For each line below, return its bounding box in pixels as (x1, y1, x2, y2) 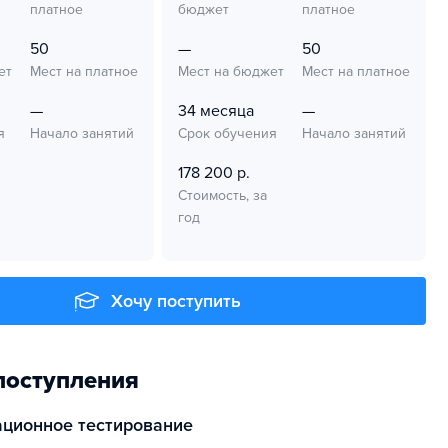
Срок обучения (178, 125, 277, 142)
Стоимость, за (178, 187, 267, 204)
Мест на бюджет (178, 63, 284, 80)
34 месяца (178, 101, 254, 121)
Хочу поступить (111, 290, 241, 312)
